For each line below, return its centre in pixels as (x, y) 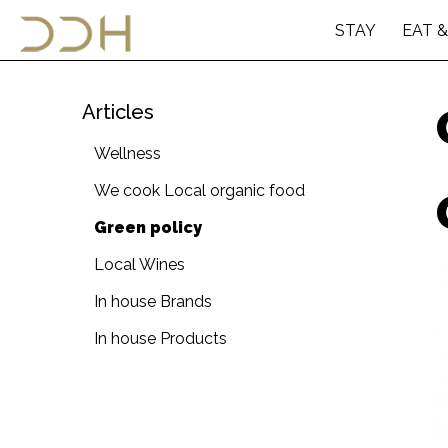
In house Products (160, 338)
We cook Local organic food (199, 190)
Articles (118, 112)
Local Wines (139, 264)
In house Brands (153, 301)
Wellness (127, 153)
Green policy (148, 227)
